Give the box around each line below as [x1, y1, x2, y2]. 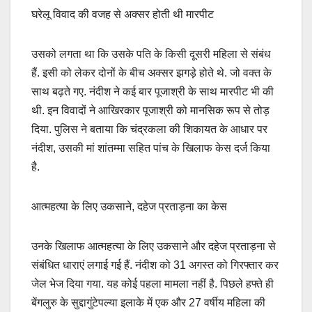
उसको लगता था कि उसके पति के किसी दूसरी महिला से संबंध [31, 48, 270, 61]
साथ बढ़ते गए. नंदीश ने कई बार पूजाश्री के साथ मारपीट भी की [31, 86, 274, 98]
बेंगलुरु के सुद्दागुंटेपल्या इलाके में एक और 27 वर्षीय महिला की [31, 297, 265, 309]
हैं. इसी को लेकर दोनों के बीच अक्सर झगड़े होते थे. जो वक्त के [31, 67, 272, 79]
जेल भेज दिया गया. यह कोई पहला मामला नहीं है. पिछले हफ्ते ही [31, 278, 274, 290]
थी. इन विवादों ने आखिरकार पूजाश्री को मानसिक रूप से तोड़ [31, 104, 270, 117]
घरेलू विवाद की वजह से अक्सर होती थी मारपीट [31, 8, 214, 21]
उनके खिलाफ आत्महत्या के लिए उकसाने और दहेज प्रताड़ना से [31, 240, 276, 253]
